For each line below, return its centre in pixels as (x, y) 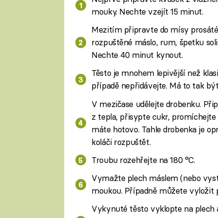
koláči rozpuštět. (121, 142)
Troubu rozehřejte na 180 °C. (143, 160)
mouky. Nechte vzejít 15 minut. (147, 11)
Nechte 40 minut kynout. (137, 55)
